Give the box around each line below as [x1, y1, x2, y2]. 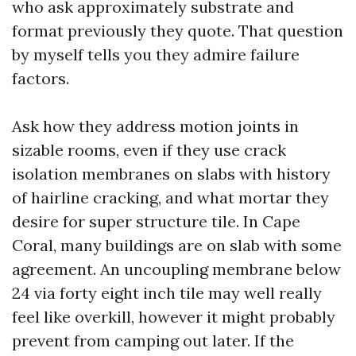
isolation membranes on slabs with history [12, 164, 331, 184]
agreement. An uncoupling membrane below [12, 259, 341, 279]
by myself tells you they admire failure [12, 44, 300, 64]
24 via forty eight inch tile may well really [12, 283, 322, 303]
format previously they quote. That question [12, 21, 343, 41]
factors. [12, 68, 69, 88]
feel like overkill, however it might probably [12, 307, 335, 327]
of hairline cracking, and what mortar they [12, 188, 329, 207]
